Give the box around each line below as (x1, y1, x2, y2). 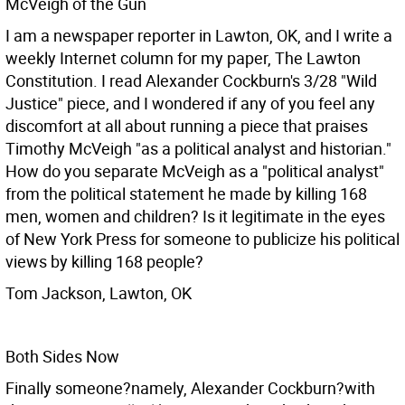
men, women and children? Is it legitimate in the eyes (5, 205, 385, 227)
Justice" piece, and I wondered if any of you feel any (5, 92, 375, 114)
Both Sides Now (5, 345, 119, 367)
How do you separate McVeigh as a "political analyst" (5, 160, 384, 182)
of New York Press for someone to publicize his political (5, 228, 400, 250)
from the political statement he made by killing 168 (5, 183, 367, 204)
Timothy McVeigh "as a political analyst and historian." (5, 137, 391, 159)
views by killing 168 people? (5, 250, 203, 272)
